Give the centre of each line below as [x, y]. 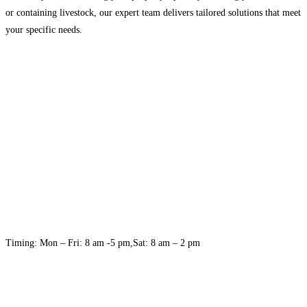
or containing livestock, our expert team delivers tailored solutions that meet [153, 12]
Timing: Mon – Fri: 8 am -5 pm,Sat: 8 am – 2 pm [103, 243]
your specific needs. [44, 29]
